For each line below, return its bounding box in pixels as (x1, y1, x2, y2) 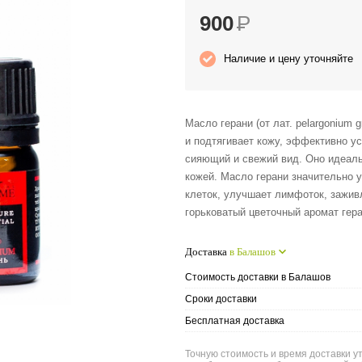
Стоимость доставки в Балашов (185, 271, 330, 283)
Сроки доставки (185, 293, 257, 305)
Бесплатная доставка (185, 315, 284, 326)
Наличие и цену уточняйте (224, 53, 353, 65)
